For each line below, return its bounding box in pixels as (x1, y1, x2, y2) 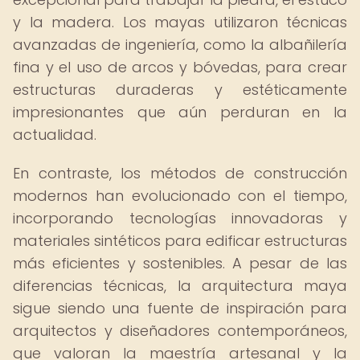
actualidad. (13, 125, 96, 145)
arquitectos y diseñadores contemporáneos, (13, 321, 347, 341)
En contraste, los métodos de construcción (13, 163, 347, 183)
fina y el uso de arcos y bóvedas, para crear (13, 57, 347, 77)
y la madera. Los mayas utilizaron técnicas (13, 12, 347, 32)
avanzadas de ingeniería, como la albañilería (13, 35, 347, 55)
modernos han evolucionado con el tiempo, (13, 186, 347, 206)
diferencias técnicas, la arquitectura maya (13, 276, 347, 296)
